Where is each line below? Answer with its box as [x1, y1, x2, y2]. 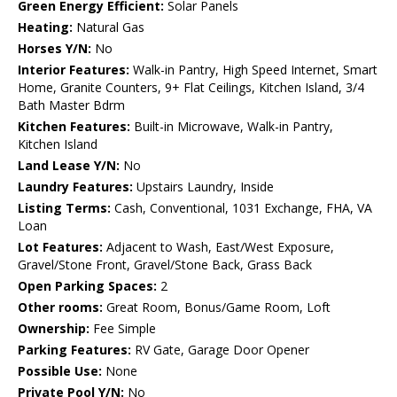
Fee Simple [90, 320, 156, 338]
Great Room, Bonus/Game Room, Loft [103, 299, 331, 316]
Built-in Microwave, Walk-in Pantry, [130, 118, 333, 136]
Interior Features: [18, 61, 129, 79]
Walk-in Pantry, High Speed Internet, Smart [129, 61, 378, 79]
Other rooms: [18, 299, 103, 316]
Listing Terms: [18, 199, 111, 217]
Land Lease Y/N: [18, 157, 120, 175]
